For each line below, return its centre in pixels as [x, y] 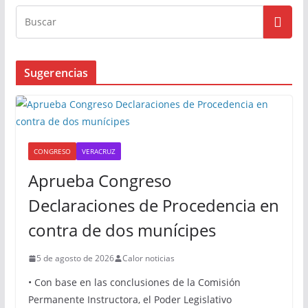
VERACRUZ [98, 151]
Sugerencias [56, 73]
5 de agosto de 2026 [75, 258]
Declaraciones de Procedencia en [153, 205]
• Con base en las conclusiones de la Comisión [134, 282]
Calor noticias [148, 258]
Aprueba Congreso [100, 180]
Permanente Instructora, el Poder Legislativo [130, 299]
